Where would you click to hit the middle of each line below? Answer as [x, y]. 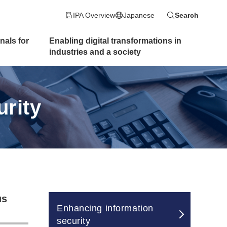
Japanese [139, 15]
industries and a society [95, 52]
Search [187, 15]
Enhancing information [105, 209]
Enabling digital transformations [112, 41]
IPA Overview [94, 15]
